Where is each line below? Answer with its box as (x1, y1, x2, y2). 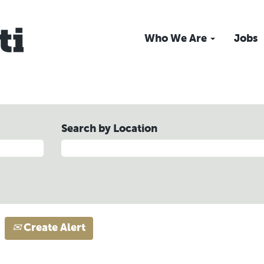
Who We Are (144, 33, 209, 44)
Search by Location (61, 124, 157, 134)
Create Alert (21, 223, 85, 233)
